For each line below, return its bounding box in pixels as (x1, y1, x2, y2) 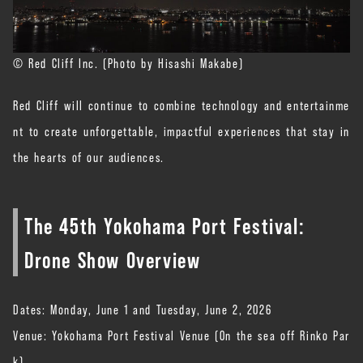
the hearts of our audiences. (13, 146, 164, 166)
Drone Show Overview (24, 241, 201, 275)
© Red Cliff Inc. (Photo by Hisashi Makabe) (13, 52, 244, 72)
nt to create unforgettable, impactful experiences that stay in (13, 120, 350, 140)
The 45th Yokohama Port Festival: (24, 207, 305, 241)
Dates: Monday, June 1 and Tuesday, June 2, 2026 (13, 298, 272, 318)
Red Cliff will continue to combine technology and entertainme (13, 94, 350, 114)
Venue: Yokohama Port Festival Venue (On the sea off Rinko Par (13, 324, 350, 344)
